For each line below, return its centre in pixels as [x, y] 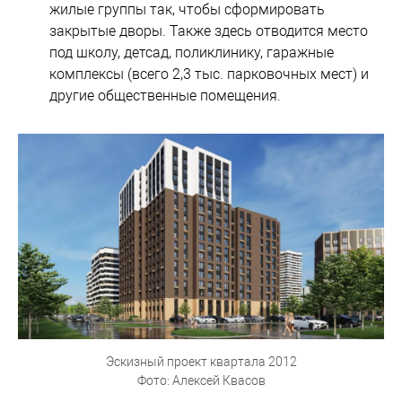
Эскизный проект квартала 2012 [201, 361]
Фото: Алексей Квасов [201, 380]
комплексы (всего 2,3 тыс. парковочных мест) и [209, 74]
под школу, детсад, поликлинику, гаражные [192, 53]
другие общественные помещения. [165, 96]
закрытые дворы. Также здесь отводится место [209, 31]
